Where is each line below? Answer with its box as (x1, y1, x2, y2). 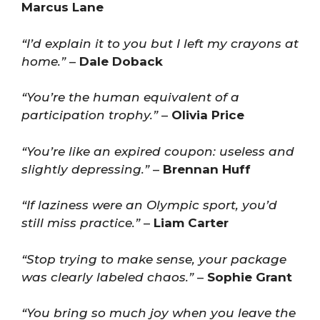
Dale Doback (79, 54, 163, 69)
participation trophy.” (21, 108, 158, 122)
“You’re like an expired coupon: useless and (21, 144, 294, 159)
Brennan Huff (163, 161, 251, 176)
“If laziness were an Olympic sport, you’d (21, 198, 277, 212)
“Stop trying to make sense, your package (21, 251, 286, 266)
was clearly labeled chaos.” (21, 269, 194, 284)
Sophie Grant (207, 269, 292, 284)
